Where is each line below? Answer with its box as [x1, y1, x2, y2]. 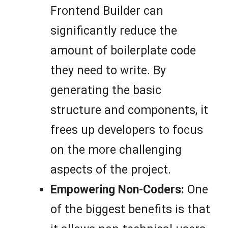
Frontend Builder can [50, 4, 163, 18]
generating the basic [50, 83, 161, 98]
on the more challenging [50, 143, 182, 157]
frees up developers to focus [50, 123, 203, 137]
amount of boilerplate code [50, 44, 196, 58]
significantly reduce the [50, 24, 177, 38]
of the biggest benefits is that [50, 203, 210, 217]
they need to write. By [50, 64, 166, 78]
